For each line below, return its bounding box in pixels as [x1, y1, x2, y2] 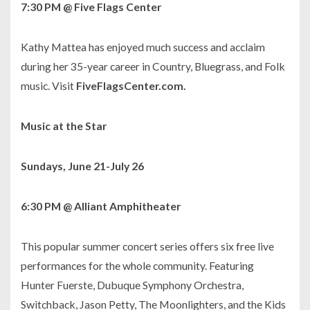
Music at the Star [21, 119, 107, 133]
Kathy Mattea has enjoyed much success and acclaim [21, 40, 265, 54]
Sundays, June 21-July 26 [21, 159, 144, 173]
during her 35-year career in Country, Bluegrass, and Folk [21, 60, 285, 73]
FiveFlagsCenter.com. [76, 79, 186, 93]
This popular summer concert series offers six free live [21, 239, 274, 253]
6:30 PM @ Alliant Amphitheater [21, 199, 181, 213]
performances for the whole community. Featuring [21, 259, 254, 273]
